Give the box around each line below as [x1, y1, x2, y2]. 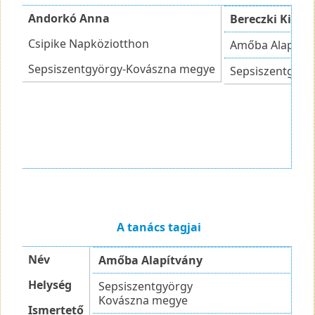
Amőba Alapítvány [98, 252, 203, 268]
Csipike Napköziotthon [28, 35, 150, 51]
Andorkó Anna [28, 10, 110, 26]
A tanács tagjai [113, 219, 201, 235]
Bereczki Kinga [230, 11, 314, 27]
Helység [28, 276, 72, 292]
